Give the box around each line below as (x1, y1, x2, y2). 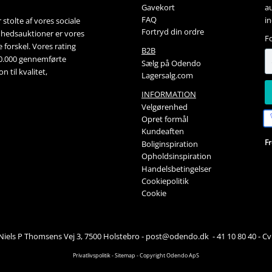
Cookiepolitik (141, 175, 189, 186)
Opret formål (141, 113, 188, 124)
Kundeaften (141, 126, 184, 137)
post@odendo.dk (145, 231, 211, 242)
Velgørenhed (141, 101, 188, 112)
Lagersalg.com (141, 70, 193, 81)
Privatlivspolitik (73, 251, 110, 260)
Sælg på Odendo (141, 57, 201, 69)
